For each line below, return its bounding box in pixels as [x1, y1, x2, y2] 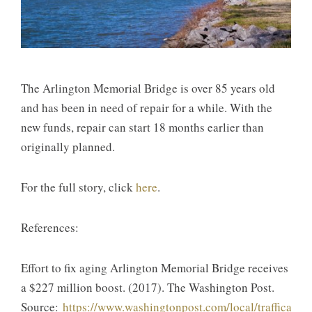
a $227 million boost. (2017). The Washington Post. [21, 279, 274, 295]
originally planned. [21, 138, 115, 155]
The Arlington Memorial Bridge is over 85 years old [21, 79, 275, 96]
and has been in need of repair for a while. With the [21, 99, 272, 116]
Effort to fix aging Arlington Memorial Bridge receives [21, 259, 288, 276]
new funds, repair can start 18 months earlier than [21, 118, 264, 135]
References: [21, 219, 79, 235]
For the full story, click [21, 178, 136, 195]
